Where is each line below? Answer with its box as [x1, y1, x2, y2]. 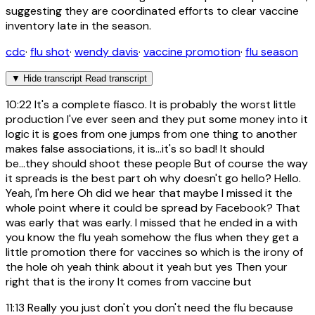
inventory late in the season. [6, 18, 151, 34]
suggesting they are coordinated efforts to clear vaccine [6, 4, 299, 19]
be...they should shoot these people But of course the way [6, 156, 308, 172]
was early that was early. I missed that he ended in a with [6, 215, 297, 231]
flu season [245, 44, 298, 60]
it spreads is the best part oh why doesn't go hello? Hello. [6, 171, 301, 186]
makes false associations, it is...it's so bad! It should [6, 141, 264, 157]
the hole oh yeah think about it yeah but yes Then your [6, 259, 288, 275]
